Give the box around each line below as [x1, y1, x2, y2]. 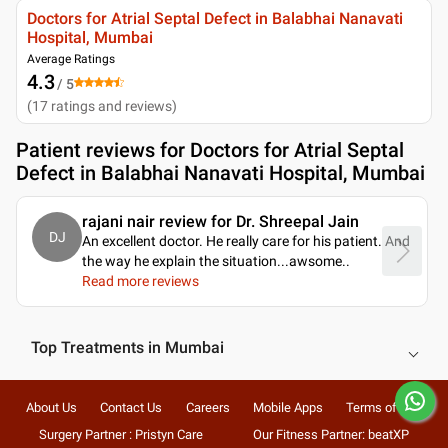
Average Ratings [27, 51, 115, 66]
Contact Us [100, 399, 163, 415]
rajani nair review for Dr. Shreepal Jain [82, 211, 359, 231]
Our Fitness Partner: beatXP [253, 427, 409, 443]
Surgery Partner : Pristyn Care [39, 427, 203, 443]
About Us [25, 399, 77, 415]
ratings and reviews [51, 97, 172, 114]
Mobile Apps [252, 399, 323, 415]
